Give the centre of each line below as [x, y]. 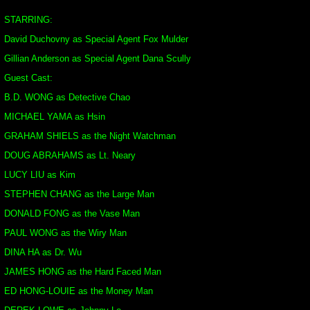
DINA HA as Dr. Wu [43, 252]
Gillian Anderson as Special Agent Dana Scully [98, 58]
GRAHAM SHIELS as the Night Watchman [90, 136]
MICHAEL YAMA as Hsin [55, 117]
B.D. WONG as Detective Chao [67, 97]
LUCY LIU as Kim [40, 175]
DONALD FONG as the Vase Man [72, 213]
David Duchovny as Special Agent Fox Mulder [96, 39]
